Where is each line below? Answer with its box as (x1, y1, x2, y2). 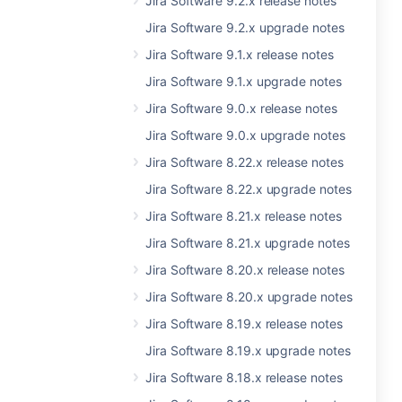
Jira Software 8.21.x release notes (145, 208, 342, 223)
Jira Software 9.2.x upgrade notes (145, 20, 345, 35)
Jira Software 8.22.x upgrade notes (145, 181, 352, 197)
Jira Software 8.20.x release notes (145, 262, 345, 277)
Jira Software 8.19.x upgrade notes (145, 343, 351, 358)
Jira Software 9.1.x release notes (145, 47, 334, 62)
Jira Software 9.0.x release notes (145, 100, 337, 116)
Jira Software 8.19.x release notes (145, 316, 343, 331)
